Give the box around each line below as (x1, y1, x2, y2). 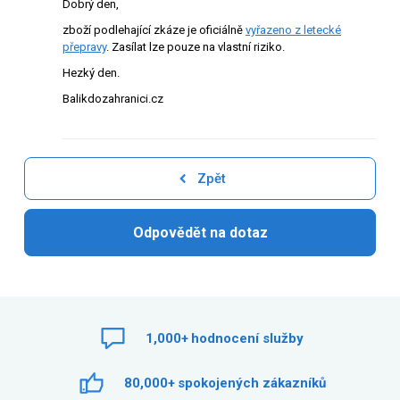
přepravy (62, 40, 106, 54)
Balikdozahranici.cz (62, 92, 163, 105)
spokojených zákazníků (177, 375, 326, 391)
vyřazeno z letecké (246, 23, 341, 37)
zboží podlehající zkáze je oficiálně (62, 23, 246, 37)
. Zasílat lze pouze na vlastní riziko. (106, 40, 287, 54)
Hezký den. (62, 66, 120, 79)
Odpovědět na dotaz (132, 224, 268, 241)
